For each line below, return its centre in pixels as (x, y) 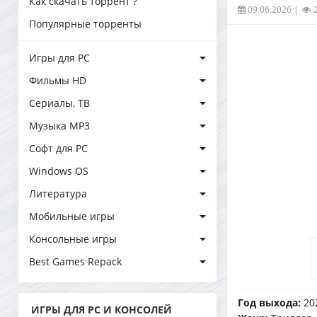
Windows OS (59, 171)
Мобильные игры (72, 216)
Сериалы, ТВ (59, 103)
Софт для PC (58, 148)
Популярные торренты (85, 24)
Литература (58, 194)
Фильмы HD (58, 80)
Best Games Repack (75, 261)
